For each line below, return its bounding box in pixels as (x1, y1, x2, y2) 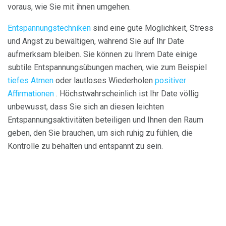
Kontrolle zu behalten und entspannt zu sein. (8, 141, 163, 151)
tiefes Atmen (8, 76, 53, 86)
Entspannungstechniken (8, 23, 91, 33)
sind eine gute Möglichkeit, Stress (91, 23, 213, 33)
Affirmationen (8, 89, 54, 99)
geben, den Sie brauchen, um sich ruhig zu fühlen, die (8, 128, 193, 138)
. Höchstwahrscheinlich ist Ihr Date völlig (54, 89, 199, 99)
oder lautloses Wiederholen (53, 76, 155, 86)
